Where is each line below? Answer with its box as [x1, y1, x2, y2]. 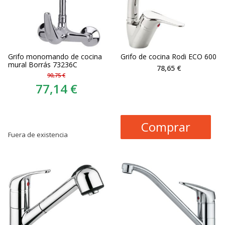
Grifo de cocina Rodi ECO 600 [121, 51, 216, 61]
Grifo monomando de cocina [8, 51, 102, 61]
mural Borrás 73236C [8, 59, 77, 69]
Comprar [141, 118, 190, 135]
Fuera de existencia [8, 130, 68, 139]
